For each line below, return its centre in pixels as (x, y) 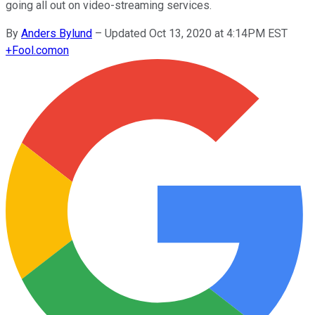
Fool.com (34, 50)
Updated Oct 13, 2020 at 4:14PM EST (196, 33)
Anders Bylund (57, 33)
